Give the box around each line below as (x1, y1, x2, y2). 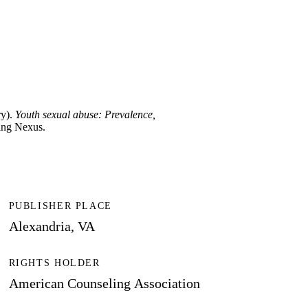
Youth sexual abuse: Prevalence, (15, 109, 155, 121)
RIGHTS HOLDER (8, 257, 100, 268)
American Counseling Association (8, 275, 200, 291)
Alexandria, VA (8, 219, 95, 234)
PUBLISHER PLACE (8, 201, 112, 212)
